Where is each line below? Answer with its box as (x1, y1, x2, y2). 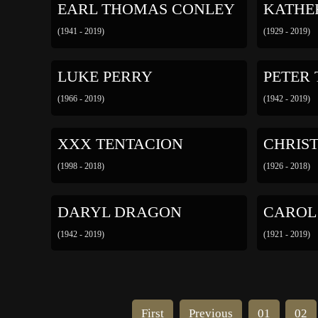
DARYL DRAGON (57, 203, 182, 221)
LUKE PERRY (57, 68, 153, 86)
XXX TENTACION (57, 136, 183, 153)
